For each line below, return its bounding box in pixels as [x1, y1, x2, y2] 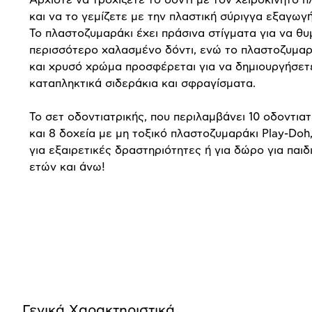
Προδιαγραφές [22, 242, 162, 263]
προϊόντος [22, 273, 118, 293]
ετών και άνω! [29, 161, 105, 173]
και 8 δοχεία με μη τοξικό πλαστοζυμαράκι [29, 127, 262, 139]
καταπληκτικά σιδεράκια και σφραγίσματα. [29, 77, 256, 89]
